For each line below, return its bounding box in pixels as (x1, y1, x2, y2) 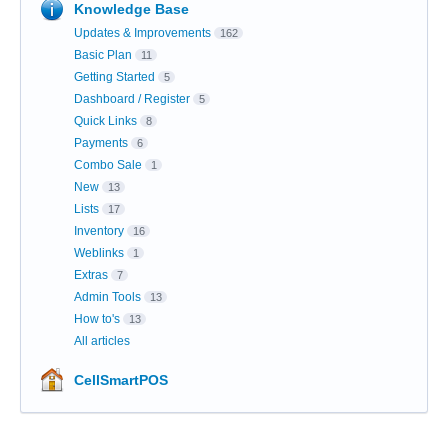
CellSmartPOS (74, 372, 168, 389)
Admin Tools (74, 290, 141, 305)
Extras (74, 268, 108, 283)
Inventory (74, 224, 124, 239)
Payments (74, 136, 128, 151)
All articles (74, 334, 130, 349)
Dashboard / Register (74, 92, 190, 107)
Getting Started (74, 70, 155, 85)
